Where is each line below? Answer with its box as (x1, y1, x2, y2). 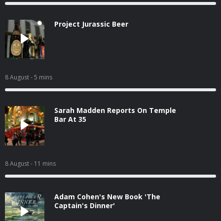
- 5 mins (31, 73, 52, 81)
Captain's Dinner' (54, 201, 115, 210)
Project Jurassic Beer (54, 19, 128, 29)
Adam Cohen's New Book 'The (54, 192, 160, 201)
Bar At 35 (54, 114, 86, 124)
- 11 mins (31, 159, 56, 168)
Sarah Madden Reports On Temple (54, 106, 176, 115)
